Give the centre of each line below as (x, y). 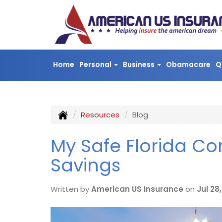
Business (139, 64)
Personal (96, 64)
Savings (85, 165)
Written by (71, 189)
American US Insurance (137, 189)
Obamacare (188, 64)
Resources (100, 115)
